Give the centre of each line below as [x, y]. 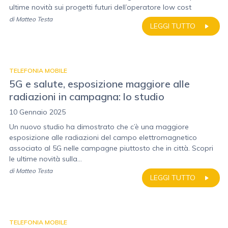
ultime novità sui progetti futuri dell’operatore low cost [100, 7]
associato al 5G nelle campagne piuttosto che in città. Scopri [111, 148]
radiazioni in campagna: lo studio [87, 96]
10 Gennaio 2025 [37, 112]
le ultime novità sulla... [46, 159]
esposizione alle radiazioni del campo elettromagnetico [103, 137]
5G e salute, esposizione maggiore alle [99, 84]
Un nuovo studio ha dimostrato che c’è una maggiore [99, 127]
